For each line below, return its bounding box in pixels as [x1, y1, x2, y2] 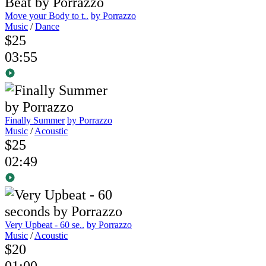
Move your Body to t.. [5, 10, 88, 21]
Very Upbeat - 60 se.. [5, 219, 84, 230]
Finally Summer [5, 115, 65, 125]
